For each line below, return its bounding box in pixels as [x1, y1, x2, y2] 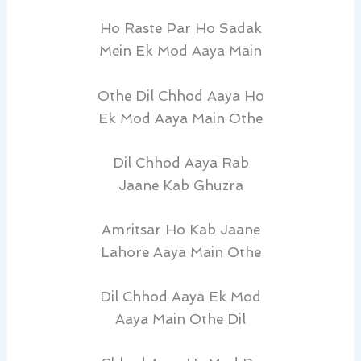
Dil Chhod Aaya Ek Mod [100, 288, 261, 305]
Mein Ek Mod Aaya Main [99, 43, 262, 60]
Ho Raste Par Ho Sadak [99, 20, 262, 37]
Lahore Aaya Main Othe [100, 244, 261, 260]
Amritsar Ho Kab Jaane [101, 222, 260, 238]
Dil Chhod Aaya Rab [112, 154, 249, 171]
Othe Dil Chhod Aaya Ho [97, 87, 264, 104]
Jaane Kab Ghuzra [118, 176, 243, 193]
